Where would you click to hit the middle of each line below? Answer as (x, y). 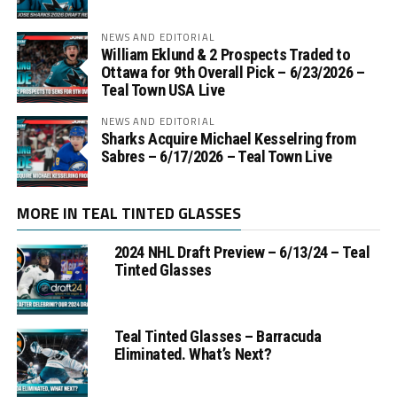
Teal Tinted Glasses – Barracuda (218, 336)
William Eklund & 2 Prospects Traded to (226, 54)
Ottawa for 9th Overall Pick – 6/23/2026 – (233, 72)
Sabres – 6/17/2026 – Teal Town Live (216, 156)
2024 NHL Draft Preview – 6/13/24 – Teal (242, 252)
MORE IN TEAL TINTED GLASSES (128, 213)
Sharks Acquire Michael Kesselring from (228, 138)
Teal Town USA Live (163, 90)
